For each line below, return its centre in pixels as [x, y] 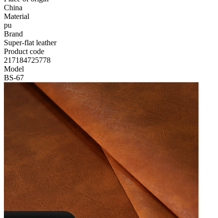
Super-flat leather [30, 43]
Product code [24, 51]
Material [17, 16]
